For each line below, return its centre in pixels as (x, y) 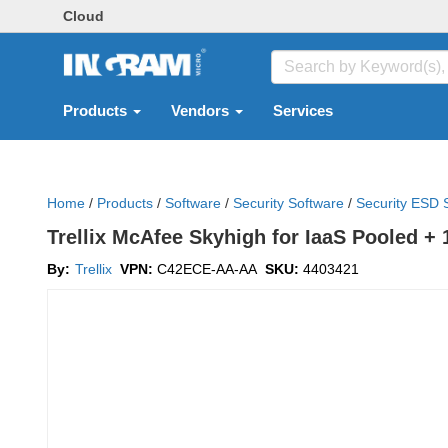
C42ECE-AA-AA (207, 269)
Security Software (288, 203)
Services (303, 111)
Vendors (202, 111)
